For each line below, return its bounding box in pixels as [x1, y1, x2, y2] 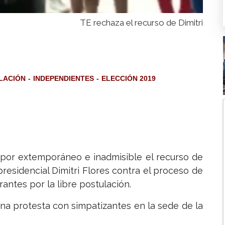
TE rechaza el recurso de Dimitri [80, 18, 203, 28]
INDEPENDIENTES [33, 74, 94, 83]
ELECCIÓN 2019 [101, 74, 156, 83]
